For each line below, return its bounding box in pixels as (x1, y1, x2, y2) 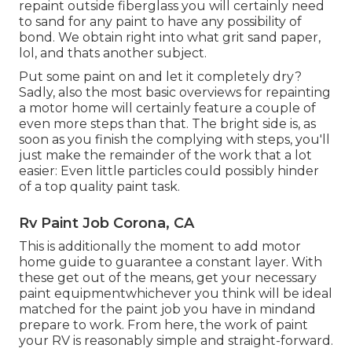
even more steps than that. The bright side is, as (19, 116, 316, 132)
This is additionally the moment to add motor (19, 239, 301, 255)
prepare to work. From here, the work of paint (19, 317, 308, 333)
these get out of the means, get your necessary (19, 270, 317, 286)
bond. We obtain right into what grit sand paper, (19, 30, 321, 46)
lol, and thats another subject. (19, 46, 207, 61)
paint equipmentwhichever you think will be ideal (19, 286, 332, 302)
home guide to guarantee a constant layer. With (19, 255, 322, 270)
